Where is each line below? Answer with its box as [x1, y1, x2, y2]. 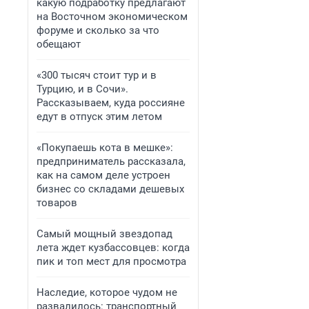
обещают [37, 38, 81, 50]
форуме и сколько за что [37, 24, 159, 37]
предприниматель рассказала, [37, 155, 186, 168]
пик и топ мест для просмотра [37, 255, 186, 268]
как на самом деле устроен [37, 169, 170, 181]
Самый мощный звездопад [37, 228, 172, 240]
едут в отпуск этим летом [37, 110, 162, 123]
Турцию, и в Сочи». [37, 83, 128, 95]
